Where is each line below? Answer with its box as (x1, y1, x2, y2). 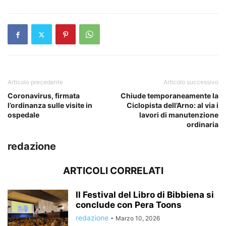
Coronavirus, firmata (8, 91, 80, 100)
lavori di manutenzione (139, 110, 218, 119)
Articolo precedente (8, 78, 63, 86)
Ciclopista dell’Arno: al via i (127, 101, 218, 109)
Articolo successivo (163, 78, 218, 86)
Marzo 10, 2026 (116, 214, 160, 222)
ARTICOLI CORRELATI (63, 165, 163, 177)
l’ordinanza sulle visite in (8, 101, 92, 109)
